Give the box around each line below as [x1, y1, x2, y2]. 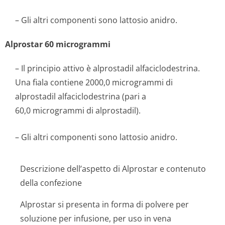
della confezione [20, 177, 82, 188]
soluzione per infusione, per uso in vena [20, 213, 171, 224]
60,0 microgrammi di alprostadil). [15, 105, 141, 116]
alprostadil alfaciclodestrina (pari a [15, 91, 146, 102]
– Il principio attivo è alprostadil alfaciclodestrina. [15, 63, 200, 74]
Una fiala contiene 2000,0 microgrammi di [15, 77, 173, 88]
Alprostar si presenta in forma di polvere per [20, 199, 189, 210]
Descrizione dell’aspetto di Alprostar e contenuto [20, 163, 206, 174]
